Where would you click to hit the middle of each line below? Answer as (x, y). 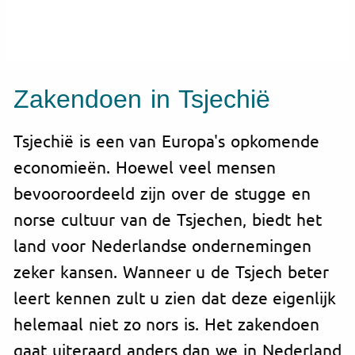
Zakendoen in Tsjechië (142, 99)
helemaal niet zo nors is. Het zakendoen (166, 324)
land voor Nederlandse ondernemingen (163, 245)
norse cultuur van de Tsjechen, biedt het (168, 219)
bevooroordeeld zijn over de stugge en (162, 193)
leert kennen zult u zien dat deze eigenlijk (175, 298)
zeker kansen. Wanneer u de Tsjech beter (171, 271)
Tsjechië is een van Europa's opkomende (166, 141)
